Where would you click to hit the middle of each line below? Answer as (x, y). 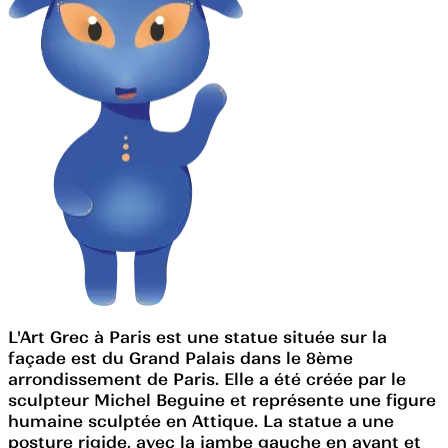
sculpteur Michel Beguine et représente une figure (222, 399)
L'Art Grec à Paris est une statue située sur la (197, 336)
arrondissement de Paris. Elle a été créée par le (207, 378)
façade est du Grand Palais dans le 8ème (180, 357)
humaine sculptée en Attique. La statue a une (201, 420)
